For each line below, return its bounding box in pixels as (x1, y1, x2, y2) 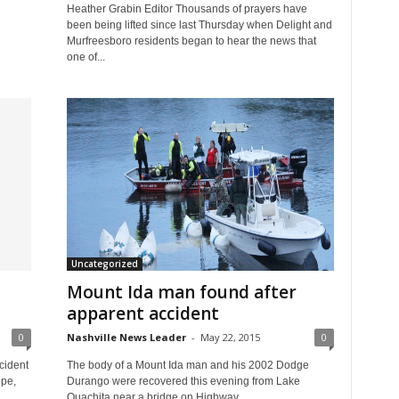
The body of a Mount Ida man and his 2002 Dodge (66, 359, 309, 372)
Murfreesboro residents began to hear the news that (66, 35, 316, 48)
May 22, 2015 (199, 330, 260, 345)
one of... (66, 51, 105, 64)
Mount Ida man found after (66, 281, 297, 305)
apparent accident (66, 302, 219, 326)
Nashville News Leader (66, 330, 186, 345)
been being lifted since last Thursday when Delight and (66, 19, 332, 32)
